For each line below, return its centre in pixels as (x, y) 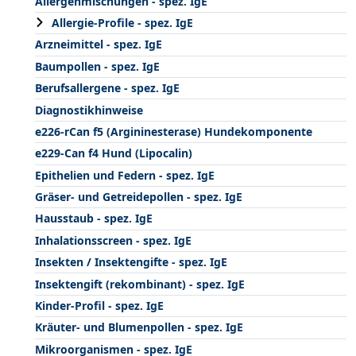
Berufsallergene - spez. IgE (107, 88)
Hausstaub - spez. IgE (94, 219)
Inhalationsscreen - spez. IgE (113, 240)
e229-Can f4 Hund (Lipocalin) (114, 153)
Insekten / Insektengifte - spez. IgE (131, 262)
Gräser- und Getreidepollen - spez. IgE (139, 197)
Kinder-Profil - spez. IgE (99, 305)
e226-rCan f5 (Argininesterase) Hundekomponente (174, 131)
